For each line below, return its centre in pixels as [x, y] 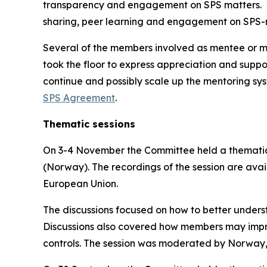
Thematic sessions [89, 124]
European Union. [80, 183]
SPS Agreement [79, 97]
